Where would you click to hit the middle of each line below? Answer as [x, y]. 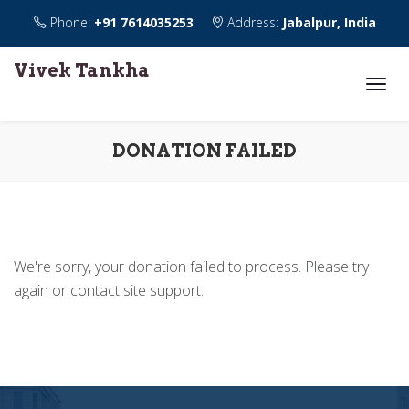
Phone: [70, 22]
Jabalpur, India [329, 22]
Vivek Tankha [82, 70]
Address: [252, 22]
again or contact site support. [109, 290]
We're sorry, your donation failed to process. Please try [191, 267]
